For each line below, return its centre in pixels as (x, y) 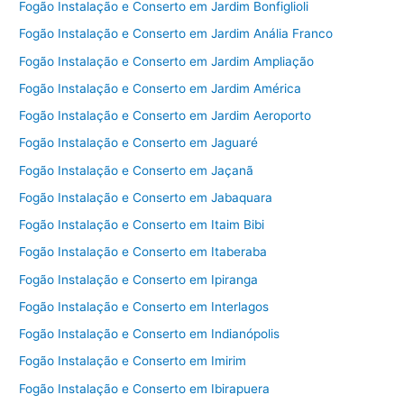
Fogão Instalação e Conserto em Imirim (133, 361)
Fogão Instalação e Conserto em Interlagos (144, 306)
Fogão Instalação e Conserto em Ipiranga (139, 279)
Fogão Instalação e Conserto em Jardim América (161, 88)
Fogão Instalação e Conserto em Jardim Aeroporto (165, 116)
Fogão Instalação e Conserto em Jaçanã (137, 170)
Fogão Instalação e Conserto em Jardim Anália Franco (176, 34)
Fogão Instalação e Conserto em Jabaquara (146, 197)
